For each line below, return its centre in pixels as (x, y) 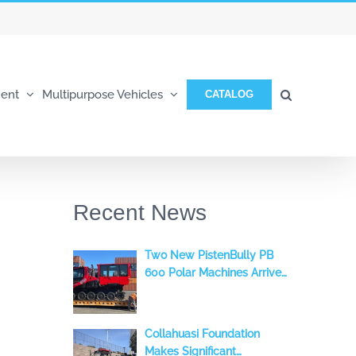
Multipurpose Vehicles (102, 94)
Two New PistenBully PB (209, 255)
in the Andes (176, 290)
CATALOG (229, 94)
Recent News (139, 213)
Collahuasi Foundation (202, 333)
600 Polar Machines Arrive (213, 272)
